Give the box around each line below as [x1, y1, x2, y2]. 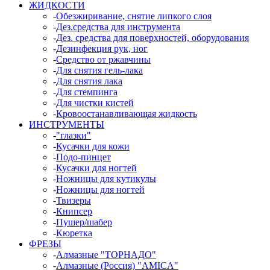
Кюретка [56, 228, 92, 239]
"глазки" [56, 130, 91, 141]
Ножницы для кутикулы [56, 174, 156, 184]
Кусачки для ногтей [56, 163, 137, 174]
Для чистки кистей [56, 98, 134, 108]
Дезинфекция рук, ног [56, 43, 148, 54]
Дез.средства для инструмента [56, 22, 180, 33]
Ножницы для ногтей [56, 184, 145, 195]
